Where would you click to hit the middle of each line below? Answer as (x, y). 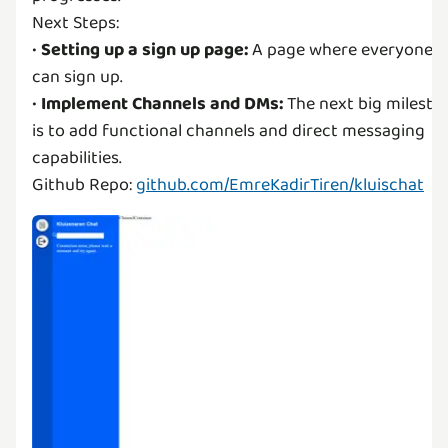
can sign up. (77, 77)
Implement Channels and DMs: (162, 104)
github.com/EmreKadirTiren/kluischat (280, 185)
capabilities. (77, 158)
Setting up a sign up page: (144, 50)
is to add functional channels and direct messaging (228, 131)
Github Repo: (84, 185)
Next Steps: (75, 23)
